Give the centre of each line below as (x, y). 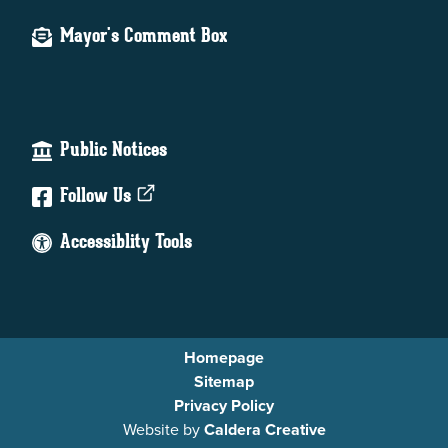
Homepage (224, 357)
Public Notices (113, 151)
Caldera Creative (264, 429)
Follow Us (98, 197)
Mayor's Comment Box (144, 37)
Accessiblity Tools (126, 243)
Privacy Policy (224, 405)
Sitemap (224, 381)
